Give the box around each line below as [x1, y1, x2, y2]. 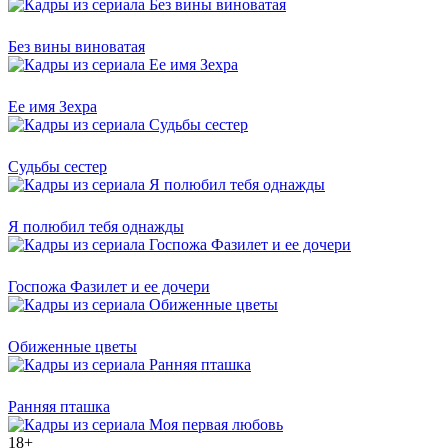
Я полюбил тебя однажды [8, 217, 184, 235]
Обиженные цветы [8, 337, 137, 355]
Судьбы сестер [8, 157, 107, 175]
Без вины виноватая [8, 37, 145, 55]
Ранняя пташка [8, 397, 110, 415]
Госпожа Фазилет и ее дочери [8, 277, 210, 295]
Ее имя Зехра [8, 97, 97, 115]
